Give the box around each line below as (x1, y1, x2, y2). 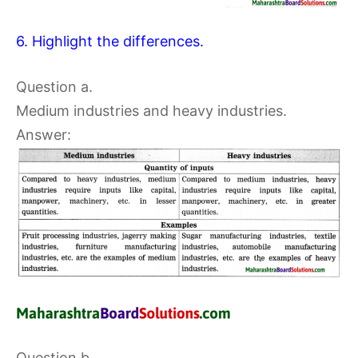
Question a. (16, 78, 93, 95)
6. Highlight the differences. (16, 32, 204, 50)
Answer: (16, 125, 71, 143)
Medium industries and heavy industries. (16, 101, 287, 119)
